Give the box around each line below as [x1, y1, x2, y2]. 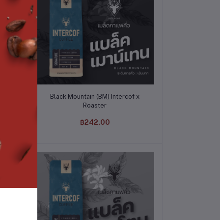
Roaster [83, 101, 107, 109]
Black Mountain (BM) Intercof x [50, 92, 140, 100]
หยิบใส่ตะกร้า [75, 89, 114, 97]
